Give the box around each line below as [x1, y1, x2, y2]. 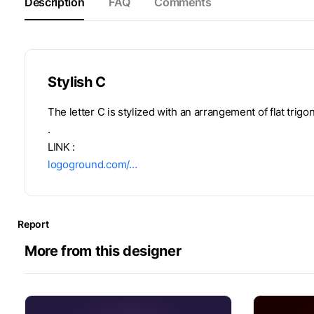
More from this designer [25, 242, 182, 259]
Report [18, 217, 49, 230]
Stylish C [48, 73, 106, 90]
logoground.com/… [48, 157, 137, 171]
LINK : [48, 139, 76, 153]
